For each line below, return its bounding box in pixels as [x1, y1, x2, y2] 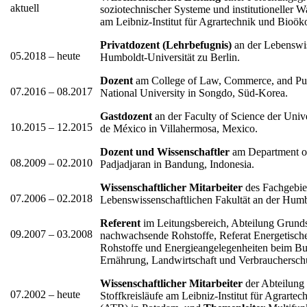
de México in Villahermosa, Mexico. [100, 123, 258, 135]
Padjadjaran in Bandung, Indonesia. [100, 158, 254, 171]
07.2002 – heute [10, 288, 81, 301]
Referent [100, 217, 140, 230]
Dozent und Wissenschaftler [100, 146, 230, 158]
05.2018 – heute [10, 50, 81, 62]
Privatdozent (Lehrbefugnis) [100, 39, 234, 51]
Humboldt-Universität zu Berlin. [100, 51, 240, 64]
